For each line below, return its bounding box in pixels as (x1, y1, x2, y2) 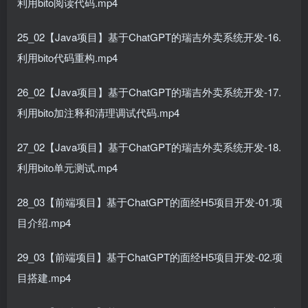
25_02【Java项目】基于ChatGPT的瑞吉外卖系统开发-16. (17, 30, 281, 44)
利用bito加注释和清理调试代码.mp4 (17, 105, 179, 120)
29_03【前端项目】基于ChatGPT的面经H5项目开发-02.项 (17, 250, 283, 264)
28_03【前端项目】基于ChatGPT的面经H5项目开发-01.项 (17, 195, 283, 209)
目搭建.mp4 (17, 270, 71, 285)
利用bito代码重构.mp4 (17, 50, 118, 65)
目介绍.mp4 (17, 215, 71, 230)
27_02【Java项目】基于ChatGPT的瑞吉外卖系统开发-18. (17, 140, 281, 154)
